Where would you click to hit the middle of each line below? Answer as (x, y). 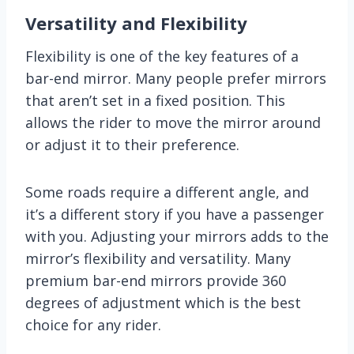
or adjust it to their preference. (132, 144)
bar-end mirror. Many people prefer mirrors (176, 78)
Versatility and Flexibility (136, 23)
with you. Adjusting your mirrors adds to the (177, 236)
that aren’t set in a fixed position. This (155, 100)
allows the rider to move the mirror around (173, 122)
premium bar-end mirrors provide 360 (156, 280)
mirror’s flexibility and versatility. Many (158, 258)
